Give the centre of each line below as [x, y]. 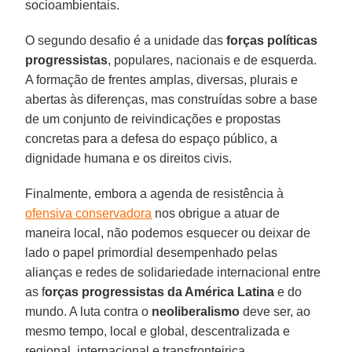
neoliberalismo [196, 311]
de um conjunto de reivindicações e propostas [153, 119]
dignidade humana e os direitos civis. [129, 158]
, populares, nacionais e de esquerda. [213, 60]
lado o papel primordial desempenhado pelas [152, 252]
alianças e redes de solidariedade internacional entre [173, 272]
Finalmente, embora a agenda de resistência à [155, 193]
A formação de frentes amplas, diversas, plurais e [162, 79]
